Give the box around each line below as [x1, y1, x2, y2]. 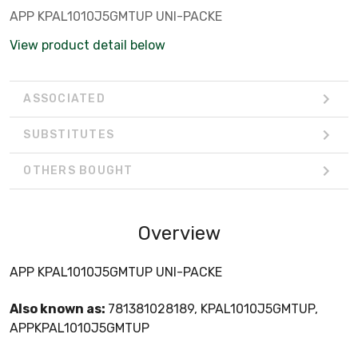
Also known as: [10, 300, 108, 316]
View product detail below [10, 37, 165, 53]
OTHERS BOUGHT [23, 164, 133, 178]
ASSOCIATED [23, 92, 105, 106]
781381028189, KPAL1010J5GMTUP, [108, 300, 318, 316]
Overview [137, 221, 221, 245]
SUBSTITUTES [23, 128, 114, 142]
